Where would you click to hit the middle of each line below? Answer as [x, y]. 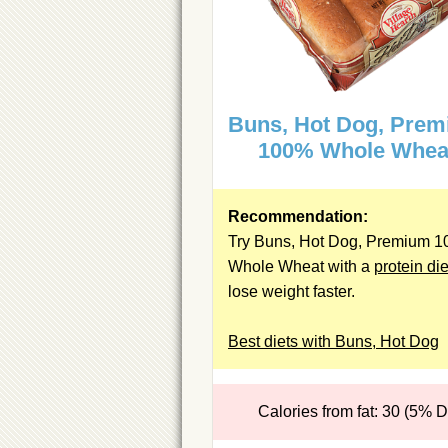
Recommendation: [298, 216]
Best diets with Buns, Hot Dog [333, 341]
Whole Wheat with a [301, 266]
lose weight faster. [291, 291]
